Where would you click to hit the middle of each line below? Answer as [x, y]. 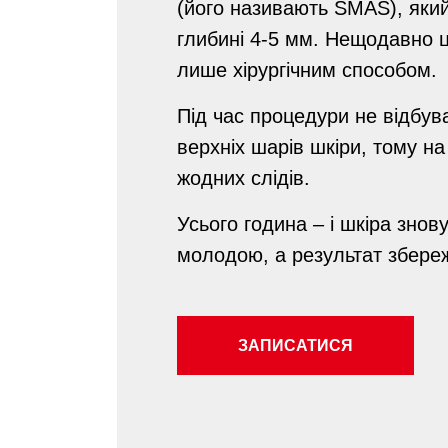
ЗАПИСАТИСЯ [295, 345]
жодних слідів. [243, 178]
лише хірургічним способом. [307, 70]
